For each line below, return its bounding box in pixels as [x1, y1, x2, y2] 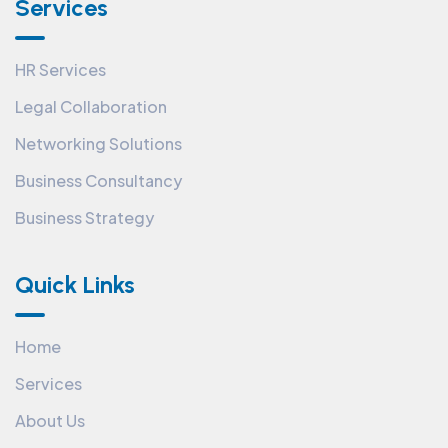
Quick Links [15, 270, 135, 300]
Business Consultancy [15, 170, 182, 192]
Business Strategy [15, 207, 154, 229]
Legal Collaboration [15, 96, 167, 118]
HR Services [15, 59, 106, 81]
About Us [15, 410, 85, 432]
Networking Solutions [15, 133, 182, 155]
